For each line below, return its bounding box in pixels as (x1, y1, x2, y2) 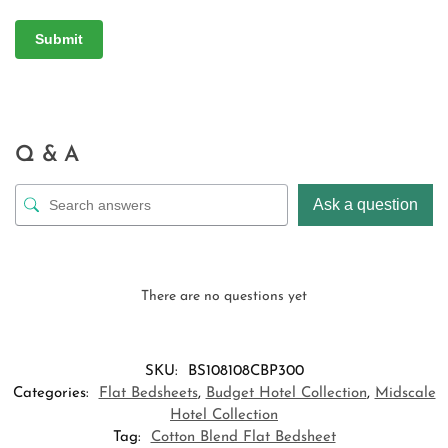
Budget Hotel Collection (205, 385, 367, 401)
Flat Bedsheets (98, 385, 198, 401)
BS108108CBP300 (187, 363, 304, 379)
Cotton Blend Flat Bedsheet (150, 429, 336, 445)
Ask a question (313, 195, 418, 213)
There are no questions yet (141, 288, 307, 304)
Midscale (374, 385, 436, 401)
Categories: (12, 385, 94, 401)
